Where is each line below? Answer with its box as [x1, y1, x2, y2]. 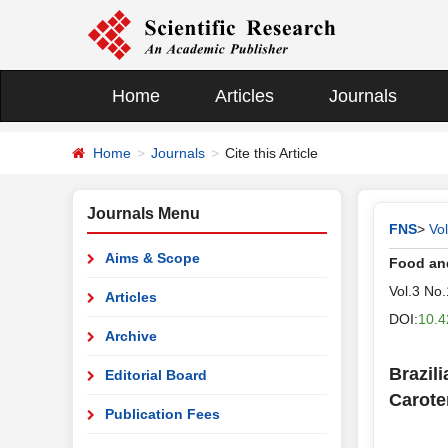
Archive [105, 328, 157, 344]
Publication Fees [105, 406, 220, 422]
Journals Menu [87, 205, 200, 222]
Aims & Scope [105, 250, 200, 266]
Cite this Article [225, 144, 318, 161]
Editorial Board [105, 367, 207, 383]
